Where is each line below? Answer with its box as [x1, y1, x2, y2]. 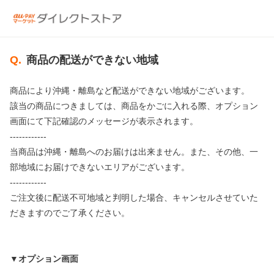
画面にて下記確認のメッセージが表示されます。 [10, 116, 198, 126]
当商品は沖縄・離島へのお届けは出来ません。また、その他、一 [10, 147, 258, 157]
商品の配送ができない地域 [26, 54, 158, 66]
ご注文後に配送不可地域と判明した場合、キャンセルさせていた [10, 193, 258, 202]
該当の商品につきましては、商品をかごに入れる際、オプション [10, 101, 258, 111]
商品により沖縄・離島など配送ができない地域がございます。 [10, 86, 250, 95]
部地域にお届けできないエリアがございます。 [10, 162, 190, 172]
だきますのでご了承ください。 [10, 208, 130, 218]
